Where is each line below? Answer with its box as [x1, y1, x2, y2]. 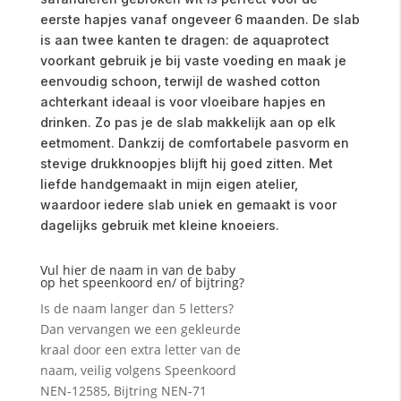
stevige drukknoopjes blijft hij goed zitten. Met [39, 156, 333, 172]
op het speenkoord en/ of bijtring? [39, 274, 244, 292]
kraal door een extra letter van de [39, 341, 241, 359]
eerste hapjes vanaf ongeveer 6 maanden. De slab [39, 12, 360, 28]
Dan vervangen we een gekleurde [39, 320, 241, 338]
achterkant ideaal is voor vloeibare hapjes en [39, 94, 326, 110]
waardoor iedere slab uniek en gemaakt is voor [39, 197, 337, 213]
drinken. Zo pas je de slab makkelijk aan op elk [39, 115, 336, 131]
